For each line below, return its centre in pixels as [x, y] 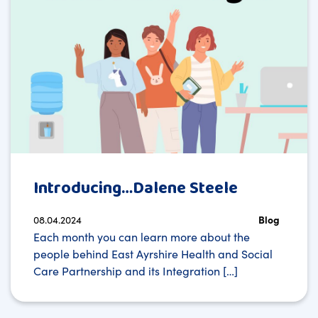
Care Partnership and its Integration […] [136, 270]
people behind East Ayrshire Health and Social [153, 253]
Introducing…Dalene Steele [136, 188]
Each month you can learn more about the [142, 236]
